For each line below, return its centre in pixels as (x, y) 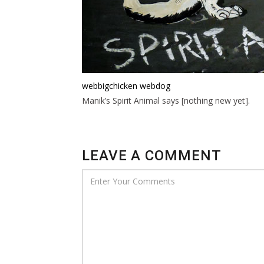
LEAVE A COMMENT (152, 155)
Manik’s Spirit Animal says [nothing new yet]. (166, 100)
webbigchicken (110, 85)
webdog (155, 85)
